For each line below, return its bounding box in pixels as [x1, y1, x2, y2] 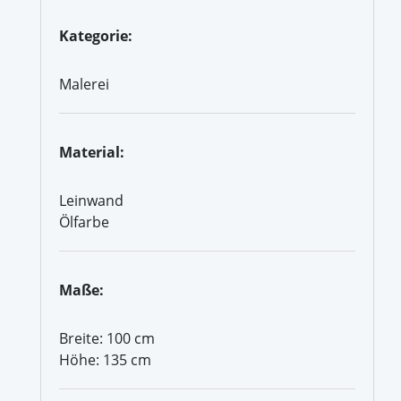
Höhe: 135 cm [59, 349, 151, 370]
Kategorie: [59, 25, 132, 46]
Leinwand [59, 190, 124, 210]
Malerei [59, 73, 109, 94]
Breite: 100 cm [59, 328, 155, 348]
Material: [59, 141, 124, 162]
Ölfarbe [59, 211, 109, 232]
